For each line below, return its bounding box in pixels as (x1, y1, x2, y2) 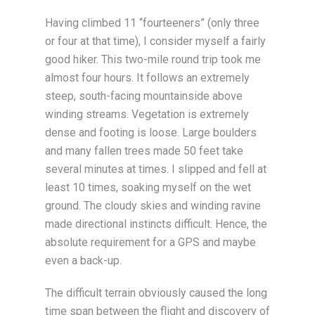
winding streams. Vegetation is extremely (45, 108, 249, 121)
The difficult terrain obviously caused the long (45, 286, 267, 300)
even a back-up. (45, 254, 122, 267)
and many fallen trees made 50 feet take (45, 144, 243, 157)
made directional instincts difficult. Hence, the (45, 217, 267, 231)
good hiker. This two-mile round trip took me (45, 53, 261, 66)
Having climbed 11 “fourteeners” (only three (45, 16, 259, 30)
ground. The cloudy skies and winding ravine (45, 199, 261, 212)
